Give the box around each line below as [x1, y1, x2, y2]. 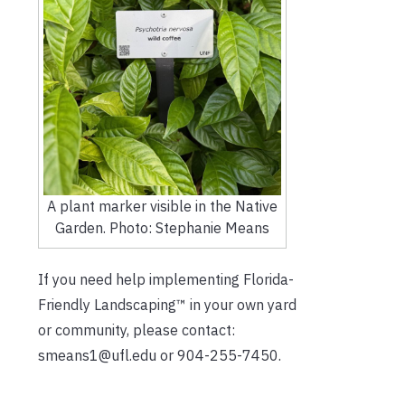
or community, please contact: [38, 320, 235, 339]
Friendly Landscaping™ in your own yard [38, 295, 297, 314]
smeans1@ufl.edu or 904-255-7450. [38, 345, 285, 364]
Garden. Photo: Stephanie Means [54, 218, 269, 237]
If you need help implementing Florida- [38, 269, 294, 288]
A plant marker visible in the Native [46, 196, 278, 215]
